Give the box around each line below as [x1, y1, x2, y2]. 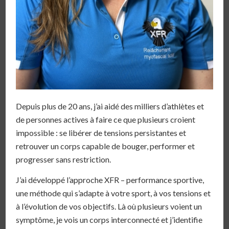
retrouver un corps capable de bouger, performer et [16, 141, 195, 151]
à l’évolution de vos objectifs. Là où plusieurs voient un [16, 201, 202, 211]
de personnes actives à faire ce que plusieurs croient [16, 114, 196, 125]
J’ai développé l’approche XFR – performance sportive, [16, 174, 204, 185]
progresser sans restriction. [16, 154, 111, 165]
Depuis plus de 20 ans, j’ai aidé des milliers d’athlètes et [16, 101, 204, 111]
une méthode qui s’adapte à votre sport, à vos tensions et [16, 188, 211, 198]
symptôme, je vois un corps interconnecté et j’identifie [16, 214, 203, 224]
